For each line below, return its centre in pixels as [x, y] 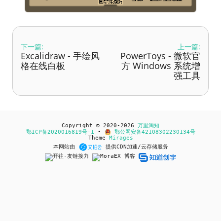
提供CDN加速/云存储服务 [135, 147]
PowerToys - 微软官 [160, 56]
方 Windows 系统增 [161, 66]
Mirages [121, 138]
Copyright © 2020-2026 [100, 125]
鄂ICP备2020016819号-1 [60, 132]
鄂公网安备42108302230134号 [153, 132]
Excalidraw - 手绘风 [60, 56]
